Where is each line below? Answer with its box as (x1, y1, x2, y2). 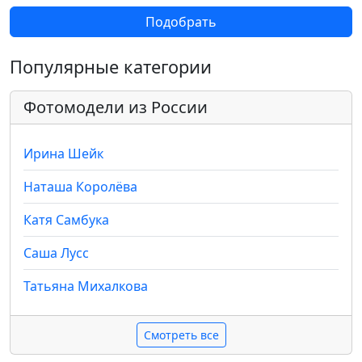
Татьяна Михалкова (23, 277, 148, 295)
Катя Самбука (23, 211, 109, 229)
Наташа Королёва (23, 178, 137, 196)
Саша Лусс (23, 244, 89, 262)
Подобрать (145, 13, 217, 31)
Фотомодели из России (23, 96, 208, 118)
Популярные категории (10, 55, 212, 78)
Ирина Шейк (23, 145, 103, 162)
